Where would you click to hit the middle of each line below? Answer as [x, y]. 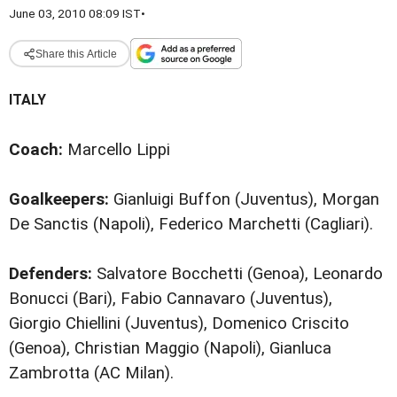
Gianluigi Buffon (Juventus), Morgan [244, 200]
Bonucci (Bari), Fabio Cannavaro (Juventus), [171, 299]
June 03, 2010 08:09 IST [75, 13]
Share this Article [76, 54]
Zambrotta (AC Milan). [91, 374]
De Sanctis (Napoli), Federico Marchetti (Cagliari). [191, 225]
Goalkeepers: [59, 200]
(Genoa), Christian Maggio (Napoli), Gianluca [170, 349]
